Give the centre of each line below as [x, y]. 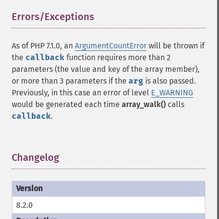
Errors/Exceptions [53, 17]
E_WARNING [172, 93]
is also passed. [170, 81]
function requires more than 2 [118, 57]
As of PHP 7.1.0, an [43, 46]
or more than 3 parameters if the [70, 81]
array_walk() [144, 104]
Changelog [35, 157]
